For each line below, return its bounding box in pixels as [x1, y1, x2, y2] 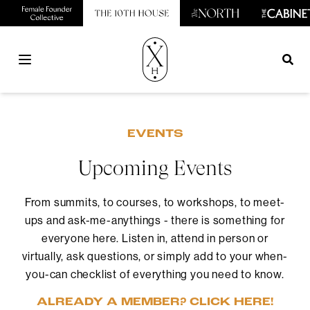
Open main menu [24, 60, 103, 74]
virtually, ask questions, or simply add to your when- [22, 249, 288, 263]
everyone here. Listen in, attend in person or [42, 231, 268, 245]
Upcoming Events [78, 156, 232, 180]
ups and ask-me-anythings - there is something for [24, 213, 286, 227]
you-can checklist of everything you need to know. [26, 267, 284, 281]
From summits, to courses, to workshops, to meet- [24, 195, 286, 209]
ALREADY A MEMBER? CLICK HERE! [37, 297, 273, 308]
